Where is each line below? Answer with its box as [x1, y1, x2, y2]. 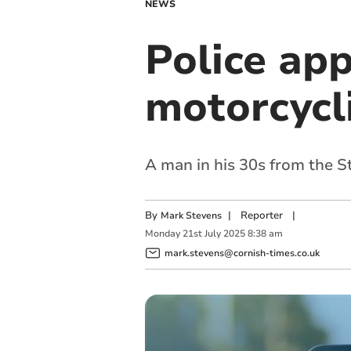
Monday [144, 227, 180, 241]
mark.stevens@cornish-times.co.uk [164, 246, 320, 259]
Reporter [240, 208, 283, 223]
